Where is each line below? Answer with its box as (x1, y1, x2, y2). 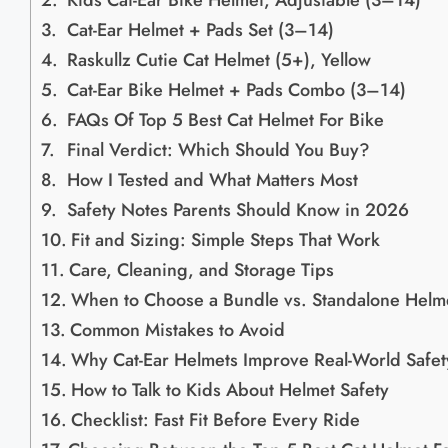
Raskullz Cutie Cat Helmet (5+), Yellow (66, 47, 371, 74)
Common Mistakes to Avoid (69, 317, 285, 344)
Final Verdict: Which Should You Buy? (66, 137, 370, 164)
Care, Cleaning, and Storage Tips (68, 257, 334, 284)
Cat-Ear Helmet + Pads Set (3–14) (66, 17, 334, 44)
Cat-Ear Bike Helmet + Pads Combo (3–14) (66, 77, 406, 104)
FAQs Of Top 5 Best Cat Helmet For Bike (66, 107, 384, 134)
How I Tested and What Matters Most (66, 167, 358, 194)
